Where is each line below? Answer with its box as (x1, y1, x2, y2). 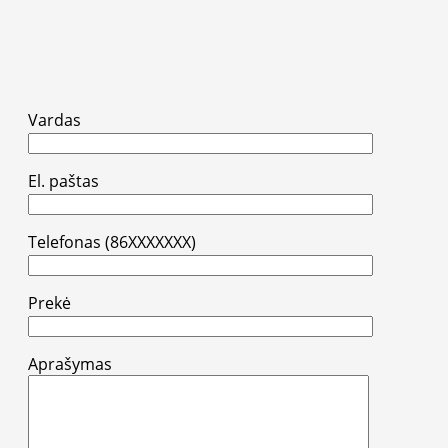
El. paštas (28, 170, 99, 193)
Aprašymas (28, 353, 112, 376)
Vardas (28, 109, 81, 132)
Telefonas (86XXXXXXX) (28, 231, 196, 254)
